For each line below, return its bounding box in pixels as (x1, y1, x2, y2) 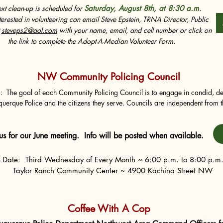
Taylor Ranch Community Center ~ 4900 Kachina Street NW (13, 166, 213, 175)
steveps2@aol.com (1, 25, 57, 35)
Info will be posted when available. (84, 130, 204, 141)
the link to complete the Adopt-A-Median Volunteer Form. (7, 36, 175, 46)
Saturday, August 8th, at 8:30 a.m (84, 3, 199, 13)
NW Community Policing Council (37, 70, 180, 83)
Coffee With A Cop (67, 202, 150, 215)
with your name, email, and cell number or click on (57, 25, 212, 35)
